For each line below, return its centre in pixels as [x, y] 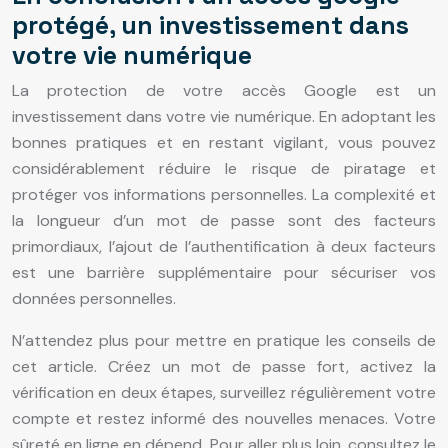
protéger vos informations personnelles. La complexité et [224, 195]
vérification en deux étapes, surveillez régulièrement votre [224, 393]
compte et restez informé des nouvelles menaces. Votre [224, 419]
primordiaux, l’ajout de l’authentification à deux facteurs [224, 247]
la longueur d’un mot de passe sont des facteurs [224, 221]
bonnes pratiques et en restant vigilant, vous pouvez [224, 143]
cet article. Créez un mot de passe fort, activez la [224, 367]
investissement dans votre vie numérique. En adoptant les [224, 117]
